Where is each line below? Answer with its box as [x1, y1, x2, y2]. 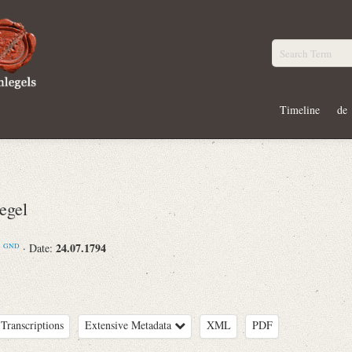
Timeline [280, 101, 321, 117]
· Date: [23, 240, 56, 255]
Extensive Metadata [84, 317, 174, 332]
